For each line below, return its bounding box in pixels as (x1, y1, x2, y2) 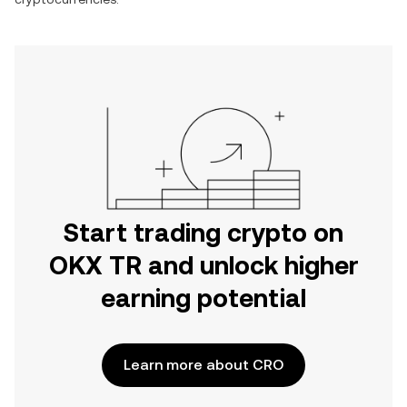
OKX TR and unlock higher (48, 251, 359, 280)
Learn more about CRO (124, 356, 283, 373)
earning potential (101, 283, 306, 313)
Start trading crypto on (64, 218, 343, 247)
